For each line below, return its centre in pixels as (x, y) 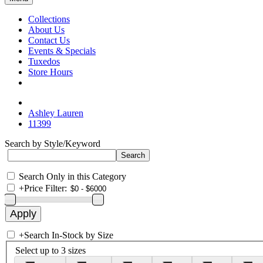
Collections (49, 19)
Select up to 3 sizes (50, 250)
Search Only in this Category (73, 176)
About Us (46, 30)
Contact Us (49, 40)
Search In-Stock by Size (69, 235)
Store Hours (50, 72)
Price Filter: (45, 188)
